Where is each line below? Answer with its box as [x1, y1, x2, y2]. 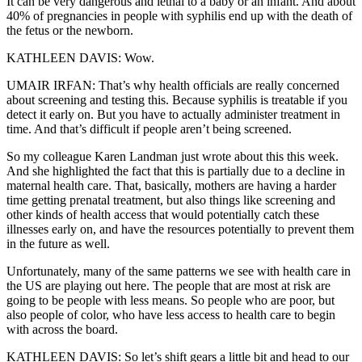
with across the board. [6, 322, 118, 337]
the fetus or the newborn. [6, 23, 133, 38]
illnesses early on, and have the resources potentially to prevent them [6, 222, 354, 237]
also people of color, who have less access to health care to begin [6, 308, 335, 322]
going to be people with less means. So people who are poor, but [6, 293, 335, 308]
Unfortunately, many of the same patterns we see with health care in [6, 264, 351, 279]
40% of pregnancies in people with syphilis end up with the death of [6, 9, 352, 23]
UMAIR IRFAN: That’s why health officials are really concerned [6, 78, 339, 93]
